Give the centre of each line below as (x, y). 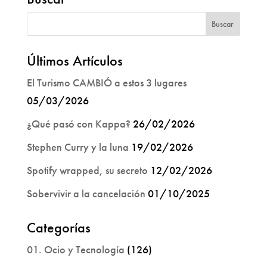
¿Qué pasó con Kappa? (78, 123)
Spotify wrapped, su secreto (87, 170)
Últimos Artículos (74, 60)
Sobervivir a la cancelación (86, 193)
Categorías (58, 227)
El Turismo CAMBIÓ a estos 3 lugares (106, 82)
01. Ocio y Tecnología (75, 249)
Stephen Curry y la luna (77, 147)
